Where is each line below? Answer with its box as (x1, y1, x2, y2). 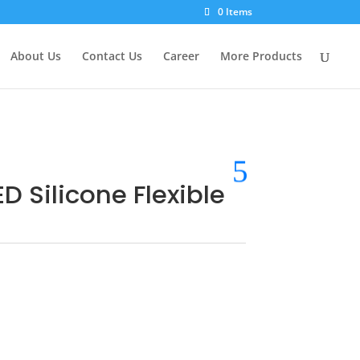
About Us (10, 48, 61, 63)
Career (163, 48, 199, 63)
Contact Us (82, 48, 142, 63)
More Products (220, 48, 302, 63)
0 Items (217, 5, 252, 18)
